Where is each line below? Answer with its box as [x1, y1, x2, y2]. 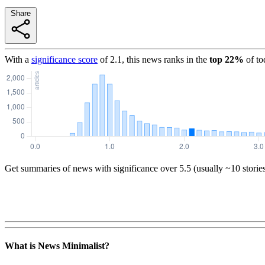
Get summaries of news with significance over [5, 163, 177, 173]
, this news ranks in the [122, 54, 207, 64]
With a [5, 54, 29, 64]
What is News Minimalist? [5, 241, 109, 251]
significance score [31, 54, 98, 64]
